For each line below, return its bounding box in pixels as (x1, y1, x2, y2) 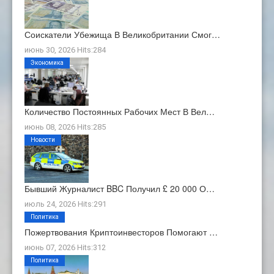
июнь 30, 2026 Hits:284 (24, 45, 106, 55)
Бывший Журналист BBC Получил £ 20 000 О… (24, 182, 215, 195)
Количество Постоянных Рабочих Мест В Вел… (24, 105, 215, 117)
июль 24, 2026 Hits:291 (24, 199, 106, 209)
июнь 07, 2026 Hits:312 (24, 243, 106, 253)
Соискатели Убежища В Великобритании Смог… (24, 28, 220, 41)
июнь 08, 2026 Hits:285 (24, 122, 106, 131)
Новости (31, 136, 55, 143)
